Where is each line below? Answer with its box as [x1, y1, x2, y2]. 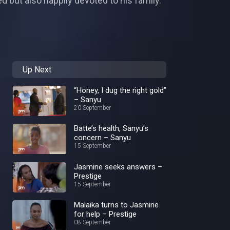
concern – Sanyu [74, 133, 131, 143]
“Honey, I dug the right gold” [74, 86, 166, 95]
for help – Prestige [74, 209, 137, 219]
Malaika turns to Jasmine [74, 200, 159, 209]
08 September [74, 218, 111, 226]
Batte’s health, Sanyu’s [74, 124, 148, 133]
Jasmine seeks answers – [74, 162, 162, 171]
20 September [74, 104, 111, 111]
